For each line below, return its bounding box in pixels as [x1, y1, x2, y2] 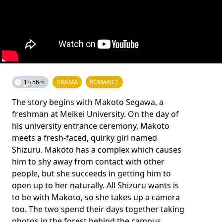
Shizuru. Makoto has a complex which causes [12, 144, 181, 155]
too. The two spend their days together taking [12, 204, 184, 215]
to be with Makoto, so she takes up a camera [12, 192, 180, 203]
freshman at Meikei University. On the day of [12, 109, 179, 119]
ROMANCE [90, 78, 119, 86]
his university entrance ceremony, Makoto [12, 120, 169, 131]
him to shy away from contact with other [12, 156, 165, 167]
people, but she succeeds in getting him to [12, 168, 171, 179]
